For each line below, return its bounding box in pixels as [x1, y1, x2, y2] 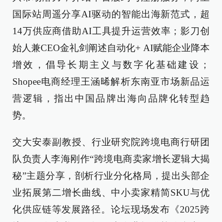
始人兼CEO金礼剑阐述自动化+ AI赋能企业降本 [12, 43, 210, 53]
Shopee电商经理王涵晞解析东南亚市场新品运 [12, 76, 210, 87]
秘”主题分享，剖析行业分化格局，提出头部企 [12, 170, 210, 181]
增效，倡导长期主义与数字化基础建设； [12, 59, 210, 70]
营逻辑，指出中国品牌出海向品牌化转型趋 [12, 93, 210, 104]
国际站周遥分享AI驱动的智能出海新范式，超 [12, 9, 210, 19]
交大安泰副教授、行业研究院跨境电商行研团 [12, 137, 210, 147]
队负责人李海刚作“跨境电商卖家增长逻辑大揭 [12, 154, 210, 164]
